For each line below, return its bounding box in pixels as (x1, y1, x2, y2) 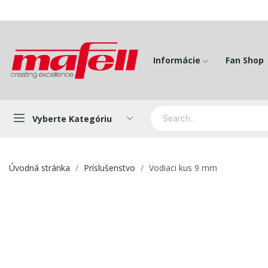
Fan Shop (225, 54, 264, 66)
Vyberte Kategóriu (32, 112, 112, 124)
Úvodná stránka (9, 162, 70, 174)
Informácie (153, 54, 200, 66)
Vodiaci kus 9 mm (149, 162, 217, 174)
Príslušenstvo (84, 162, 135, 174)
